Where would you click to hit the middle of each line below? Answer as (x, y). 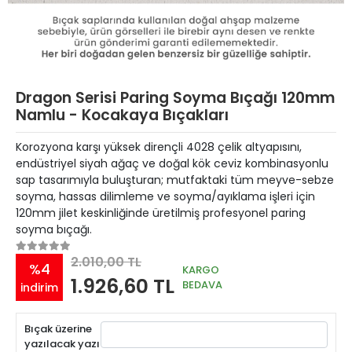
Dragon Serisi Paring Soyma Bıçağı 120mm (175, 98)
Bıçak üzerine (58, 329)
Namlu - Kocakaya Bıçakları (122, 115)
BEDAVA (202, 284)
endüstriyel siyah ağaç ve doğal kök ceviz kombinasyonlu (172, 163)
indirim (39, 287)
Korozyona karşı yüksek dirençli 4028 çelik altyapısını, (159, 147)
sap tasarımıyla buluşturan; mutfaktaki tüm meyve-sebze (175, 180)
